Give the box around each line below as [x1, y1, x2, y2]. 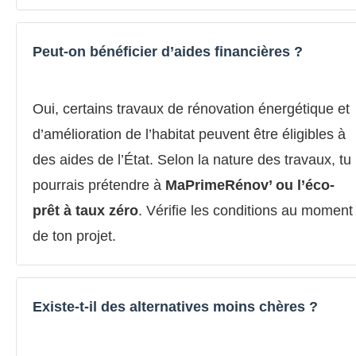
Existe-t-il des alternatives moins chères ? [33, 298, 318, 315]
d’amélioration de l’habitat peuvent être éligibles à [33, 126, 346, 142]
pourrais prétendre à [33, 176, 165, 193]
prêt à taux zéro [33, 202, 138, 219]
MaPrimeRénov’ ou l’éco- [165, 176, 335, 193]
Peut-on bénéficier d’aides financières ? [33, 43, 303, 60]
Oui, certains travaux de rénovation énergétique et [33, 100, 350, 117]
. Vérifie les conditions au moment [138, 202, 353, 219]
